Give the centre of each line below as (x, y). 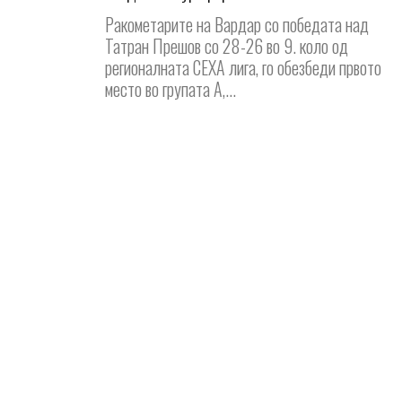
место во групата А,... (170, 88)
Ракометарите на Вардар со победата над (237, 24)
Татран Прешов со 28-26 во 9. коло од (227, 45)
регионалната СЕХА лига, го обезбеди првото (243, 67)
